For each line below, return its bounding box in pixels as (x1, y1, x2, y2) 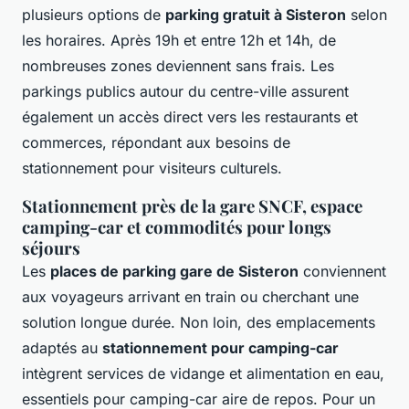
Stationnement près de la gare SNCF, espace (22, 194, 362, 218)
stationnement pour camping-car (102, 339, 339, 358)
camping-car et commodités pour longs (22, 215, 331, 239)
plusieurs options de (22, 5, 165, 25)
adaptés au (22, 339, 102, 358)
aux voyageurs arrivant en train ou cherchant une (22, 288, 359, 307)
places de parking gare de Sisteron (50, 262, 299, 281)
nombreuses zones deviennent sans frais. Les (22, 57, 334, 76)
